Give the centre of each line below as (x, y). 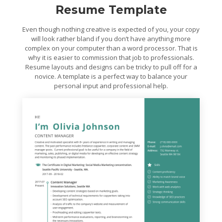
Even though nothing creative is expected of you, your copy (111, 29)
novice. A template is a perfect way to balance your (111, 77)
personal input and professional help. (111, 86)
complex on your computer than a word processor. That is (111, 48)
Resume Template (111, 10)
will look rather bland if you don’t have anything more (111, 39)
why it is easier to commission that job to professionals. (111, 58)
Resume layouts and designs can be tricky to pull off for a (111, 67)
